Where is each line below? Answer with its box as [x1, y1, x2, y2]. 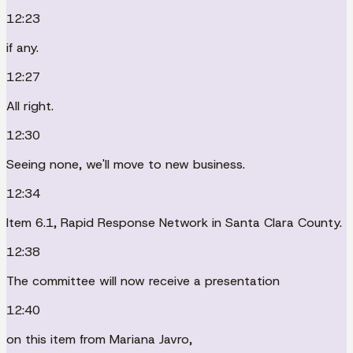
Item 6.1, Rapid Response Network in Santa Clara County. [6, 214, 342, 231]
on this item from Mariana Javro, [6, 330, 192, 347]
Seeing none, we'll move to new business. [6, 155, 245, 173]
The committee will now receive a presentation [6, 272, 280, 289]
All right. [6, 97, 54, 114]
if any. [6, 39, 39, 56]
